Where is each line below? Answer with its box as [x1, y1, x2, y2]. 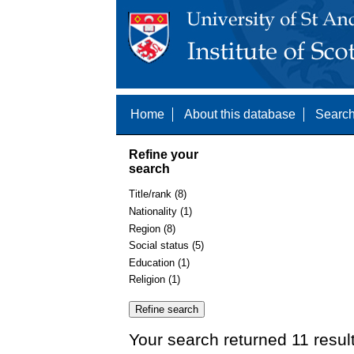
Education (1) [129, 256, 190, 269]
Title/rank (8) [129, 188, 186, 201]
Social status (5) [129, 239, 204, 252]
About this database [184, 107, 296, 121]
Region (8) [129, 222, 175, 235]
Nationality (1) [129, 205, 192, 217]
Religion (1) [129, 273, 180, 286]
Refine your [129, 147, 198, 161]
